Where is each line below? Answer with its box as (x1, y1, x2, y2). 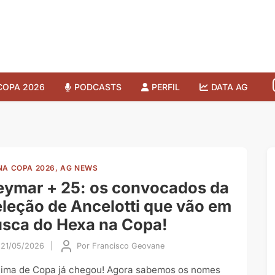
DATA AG (211, 81, 247, 92)
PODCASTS (74, 81, 122, 92)
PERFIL (152, 81, 180, 92)
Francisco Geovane (92, 241, 165, 250)
